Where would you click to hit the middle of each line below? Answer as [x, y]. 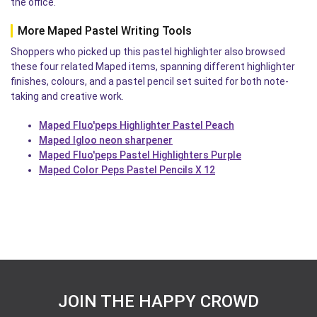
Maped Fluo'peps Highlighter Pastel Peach [137, 125]
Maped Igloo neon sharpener [106, 140]
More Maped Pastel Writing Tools [105, 31]
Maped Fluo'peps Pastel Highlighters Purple [140, 155]
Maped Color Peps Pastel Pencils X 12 [127, 170]
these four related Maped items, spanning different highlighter [153, 67]
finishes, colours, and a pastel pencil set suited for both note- [150, 81]
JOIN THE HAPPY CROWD [158, 301]
